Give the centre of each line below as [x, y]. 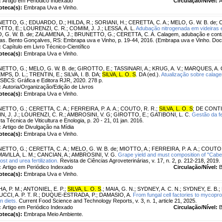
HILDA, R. [80, 22]
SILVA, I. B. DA [82, 74]
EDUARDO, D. [47, 22]
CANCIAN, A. [53, 154]
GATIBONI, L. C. [170, 114]
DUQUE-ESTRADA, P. [69, 194]
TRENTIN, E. [45, 74]
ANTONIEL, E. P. [44, 189]
